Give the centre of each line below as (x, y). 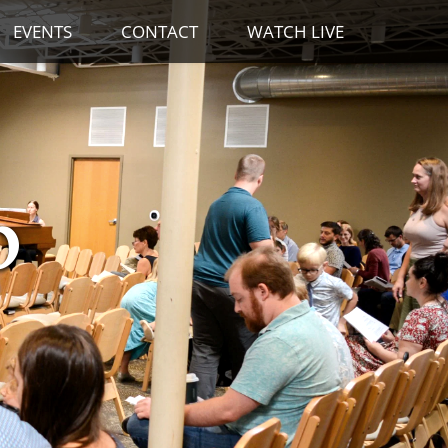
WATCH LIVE (295, 31)
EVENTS (42, 31)
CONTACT (159, 31)
